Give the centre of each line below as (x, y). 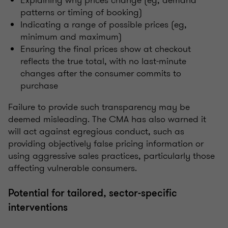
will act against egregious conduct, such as (96, 131)
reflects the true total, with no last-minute (103, 61)
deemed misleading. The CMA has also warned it (107, 119)
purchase (39, 85)
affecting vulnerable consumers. (73, 168)
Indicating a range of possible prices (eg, (104, 24)
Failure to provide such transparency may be (99, 107)
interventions (38, 207)
